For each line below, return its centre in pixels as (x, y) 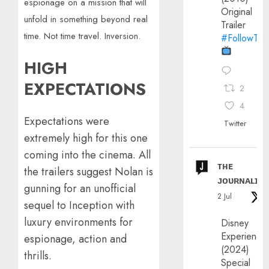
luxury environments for (78, 222)
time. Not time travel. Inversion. (82, 36)
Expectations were (67, 121)
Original (237, 11)
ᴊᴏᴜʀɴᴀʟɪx (241, 180)
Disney (235, 223)
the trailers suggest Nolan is (89, 171)
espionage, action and (75, 239)
